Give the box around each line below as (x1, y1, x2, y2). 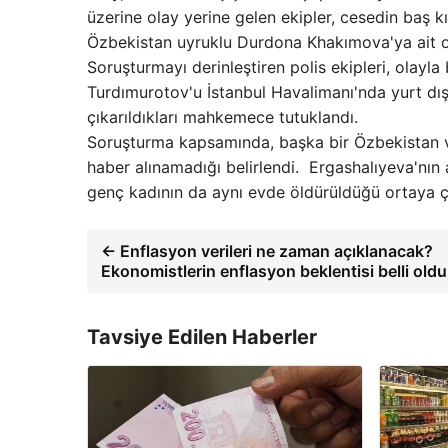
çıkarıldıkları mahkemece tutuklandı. (87, 107, 358, 128)
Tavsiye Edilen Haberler (87, 325, 317, 350)
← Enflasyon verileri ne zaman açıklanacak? (101, 241, 433, 262)
